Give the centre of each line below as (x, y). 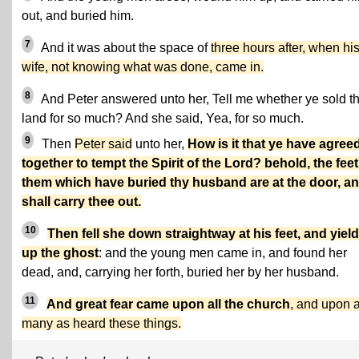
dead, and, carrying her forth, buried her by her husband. (180, 272)
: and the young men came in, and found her (223, 253)
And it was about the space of (125, 48)
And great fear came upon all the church (168, 304)
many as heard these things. (101, 323)
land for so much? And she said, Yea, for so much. (163, 118)
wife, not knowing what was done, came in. (143, 67)
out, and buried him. (78, 16)
